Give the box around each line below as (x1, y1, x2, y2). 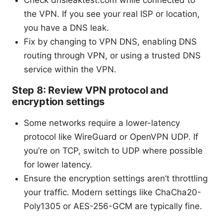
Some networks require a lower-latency (24, 118, 180, 128)
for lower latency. (24, 160, 92, 170)
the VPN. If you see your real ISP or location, (24, 9, 200, 19)
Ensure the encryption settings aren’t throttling (24, 173, 208, 184)
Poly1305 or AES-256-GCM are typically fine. (24, 201, 202, 212)
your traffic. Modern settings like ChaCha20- (24, 187, 201, 198)
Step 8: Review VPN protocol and (12, 84, 168, 97)
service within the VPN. (24, 64, 116, 75)
